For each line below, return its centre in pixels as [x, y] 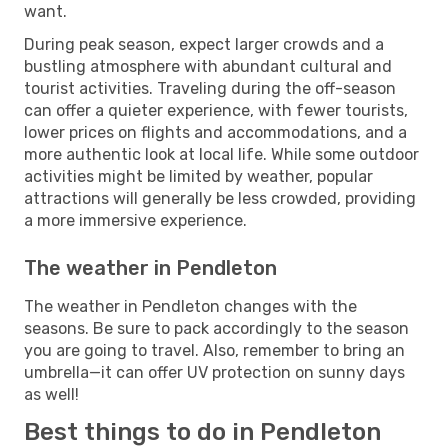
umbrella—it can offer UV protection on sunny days [214, 372]
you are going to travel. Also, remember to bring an [214, 350]
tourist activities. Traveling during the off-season [210, 88]
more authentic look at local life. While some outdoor [221, 154]
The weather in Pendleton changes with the [190, 306]
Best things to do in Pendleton [202, 431]
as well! [51, 394]
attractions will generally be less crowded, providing [220, 198]
